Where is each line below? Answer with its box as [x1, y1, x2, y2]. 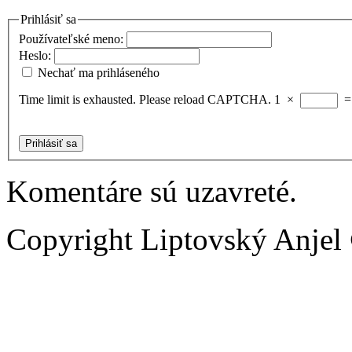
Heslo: [19, 48, 54, 62]
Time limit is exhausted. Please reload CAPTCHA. [19, 92, 271, 106]
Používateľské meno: [19, 31, 126, 46]
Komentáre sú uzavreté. [6, 174, 297, 208]
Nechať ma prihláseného [38, 65, 159, 79]
